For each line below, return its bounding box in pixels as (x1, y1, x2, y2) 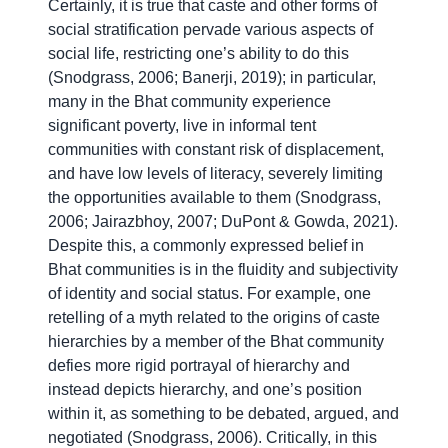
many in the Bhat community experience (48, 93, 331, 111)
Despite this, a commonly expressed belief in (48, 237, 364, 255)
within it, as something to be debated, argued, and (48, 405, 399, 423)
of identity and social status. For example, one (48, 285, 371, 303)
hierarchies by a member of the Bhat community (48, 333, 384, 351)
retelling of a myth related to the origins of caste (48, 309, 380, 327)
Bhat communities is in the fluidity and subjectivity (48, 261, 398, 279)
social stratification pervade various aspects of (48, 21, 373, 39)
